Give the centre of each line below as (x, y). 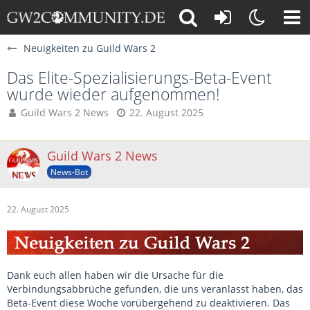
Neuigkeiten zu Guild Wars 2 (90, 48)
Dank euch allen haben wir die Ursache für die (115, 275)
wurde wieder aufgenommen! (113, 94)
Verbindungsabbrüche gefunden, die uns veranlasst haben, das (155, 289)
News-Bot (69, 172)
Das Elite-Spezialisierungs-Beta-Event (139, 77)
